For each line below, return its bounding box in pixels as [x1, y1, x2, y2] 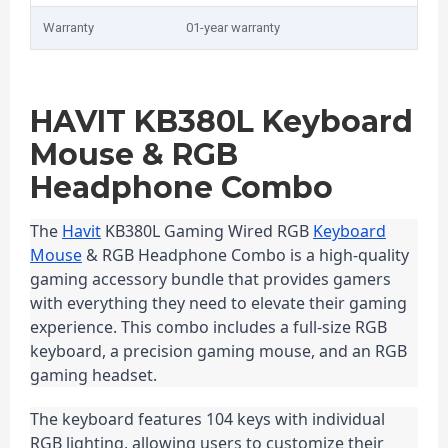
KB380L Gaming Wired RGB [101, 220, 313, 242]
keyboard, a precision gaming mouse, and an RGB [30, 340, 407, 362]
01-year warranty [186, 20, 280, 35]
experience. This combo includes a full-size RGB [30, 316, 387, 338]
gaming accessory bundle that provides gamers [30, 268, 391, 290]
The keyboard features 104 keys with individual [30, 408, 385, 430]
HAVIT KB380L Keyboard [30, 103, 413, 140]
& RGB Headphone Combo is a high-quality [82, 244, 409, 266]
